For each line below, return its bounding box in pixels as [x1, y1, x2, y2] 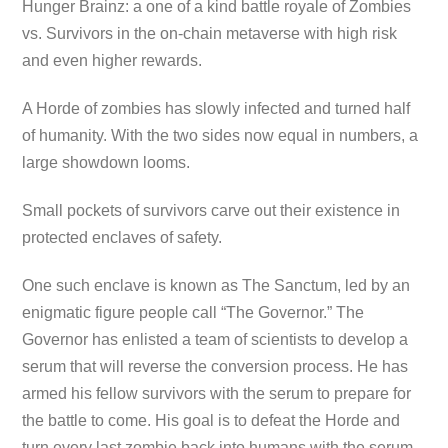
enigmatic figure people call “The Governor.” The [22, 303, 365, 321]
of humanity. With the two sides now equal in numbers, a [22, 127, 419, 145]
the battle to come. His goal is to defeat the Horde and [22, 411, 401, 429]
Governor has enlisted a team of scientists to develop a [22, 330, 409, 348]
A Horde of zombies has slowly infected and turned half [22, 100, 411, 118]
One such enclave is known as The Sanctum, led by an [22, 276, 411, 294]
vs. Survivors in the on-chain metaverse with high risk [22, 25, 398, 43]
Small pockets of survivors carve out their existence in [22, 201, 401, 219]
